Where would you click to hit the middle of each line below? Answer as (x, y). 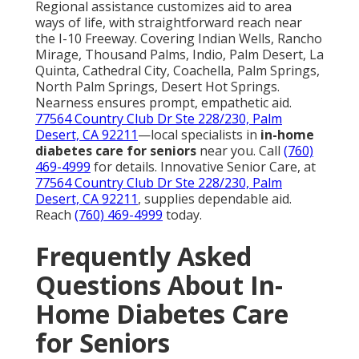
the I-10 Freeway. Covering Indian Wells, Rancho (179, 38)
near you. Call (240, 150)
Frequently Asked (143, 256)
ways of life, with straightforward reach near (169, 22)
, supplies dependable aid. (215, 198)
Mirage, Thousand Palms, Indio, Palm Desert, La (179, 54)
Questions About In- (159, 284)
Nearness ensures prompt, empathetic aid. (163, 102)
